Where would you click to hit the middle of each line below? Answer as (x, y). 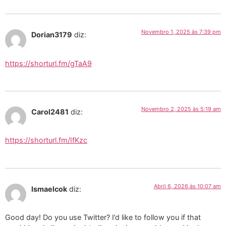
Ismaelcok (49, 189)
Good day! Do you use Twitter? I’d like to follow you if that (103, 217)
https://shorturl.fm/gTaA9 (48, 63)
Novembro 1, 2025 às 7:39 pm (181, 32)
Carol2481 (50, 111)
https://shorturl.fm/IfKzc (46, 140)
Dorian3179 (52, 35)
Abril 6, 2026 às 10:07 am (187, 186)
